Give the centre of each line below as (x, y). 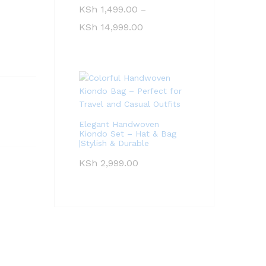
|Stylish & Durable (114, 143)
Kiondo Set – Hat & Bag (128, 134)
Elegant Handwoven (119, 124)
